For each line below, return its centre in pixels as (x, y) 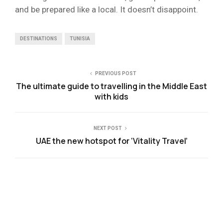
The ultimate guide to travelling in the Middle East (111, 86)
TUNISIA (80, 38)
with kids (111, 96)
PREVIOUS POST (115, 73)
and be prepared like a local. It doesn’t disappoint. (108, 9)
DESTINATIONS (39, 38)
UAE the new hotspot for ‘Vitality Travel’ (111, 141)
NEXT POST (108, 128)
